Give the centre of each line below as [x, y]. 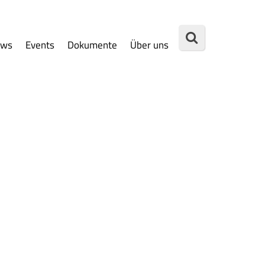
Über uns [149, 45]
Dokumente [92, 45]
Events [40, 45]
